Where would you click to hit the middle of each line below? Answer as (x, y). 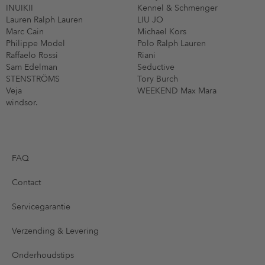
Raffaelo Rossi (32, 55)
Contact (26, 182)
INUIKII (20, 8)
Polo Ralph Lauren (172, 43)
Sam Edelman (32, 67)
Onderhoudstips (43, 255)
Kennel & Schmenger (177, 8)
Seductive (156, 67)
